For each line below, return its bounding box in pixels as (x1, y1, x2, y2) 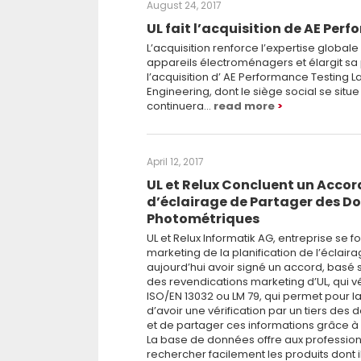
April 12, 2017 (147, 155, 204, 168)
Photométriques (147, 210, 259, 228)
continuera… (147, 98, 214, 114)
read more (214, 98, 275, 114)
